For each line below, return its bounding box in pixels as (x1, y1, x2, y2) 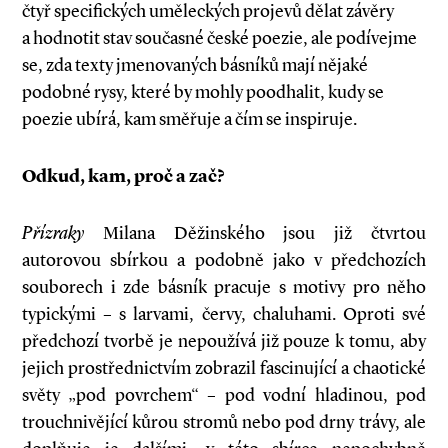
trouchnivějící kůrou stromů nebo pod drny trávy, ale (22, 411, 426, 433)
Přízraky (22, 222, 84, 244)
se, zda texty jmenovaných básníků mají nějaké (22, 54, 368, 76)
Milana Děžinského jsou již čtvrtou (84, 222, 426, 244)
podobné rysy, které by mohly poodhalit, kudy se (22, 81, 384, 103)
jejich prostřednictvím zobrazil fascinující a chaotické (22, 357, 426, 379)
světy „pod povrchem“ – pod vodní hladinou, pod (22, 384, 426, 406)
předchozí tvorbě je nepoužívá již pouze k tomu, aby (22, 330, 426, 352)
